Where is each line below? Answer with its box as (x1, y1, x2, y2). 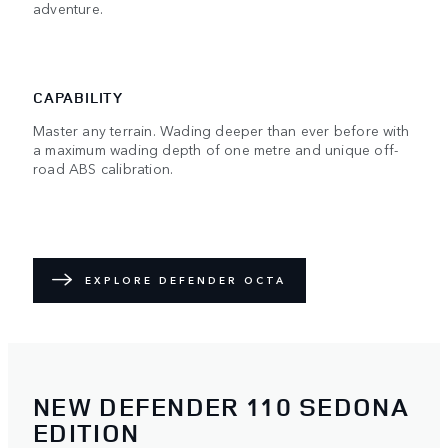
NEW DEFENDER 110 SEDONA (33, 389, 409, 425)
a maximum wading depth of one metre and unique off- (33, 138, 399, 159)
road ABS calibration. (33, 157, 174, 178)
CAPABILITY (33, 86, 123, 108)
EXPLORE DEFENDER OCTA (85, 273, 286, 288)
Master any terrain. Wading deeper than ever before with (33, 119, 410, 140)
